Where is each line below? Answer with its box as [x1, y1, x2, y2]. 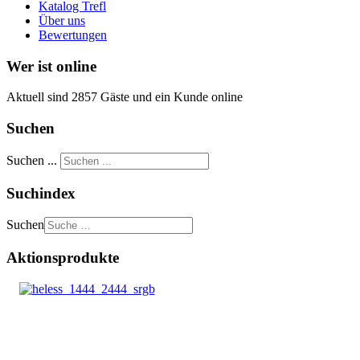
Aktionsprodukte [6, 248, 119, 266]
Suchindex [6, 184, 76, 202]
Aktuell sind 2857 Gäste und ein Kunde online [6, 90, 243, 104]
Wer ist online [6, 57, 96, 75]
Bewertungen [39, 27, 107, 42]
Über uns [39, 13, 85, 27]
